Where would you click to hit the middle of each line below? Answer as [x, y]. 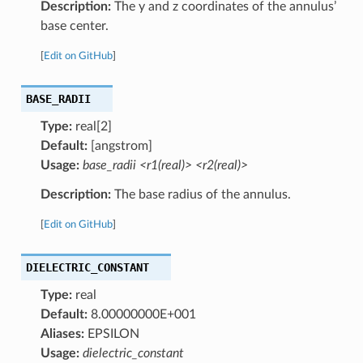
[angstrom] [120, 145]
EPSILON [111, 333]
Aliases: [62, 333]
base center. [74, 26]
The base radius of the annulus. [201, 194]
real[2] [92, 126]
